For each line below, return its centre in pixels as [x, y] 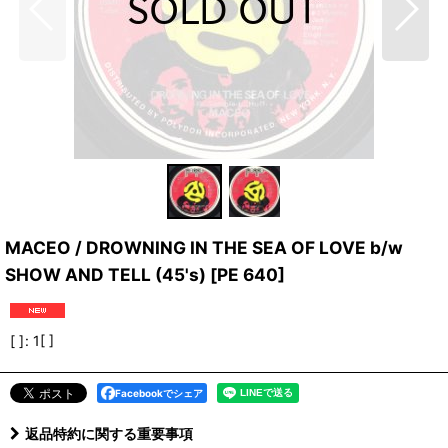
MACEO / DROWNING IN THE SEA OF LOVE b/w [204, 247]
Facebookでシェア [159, 393]
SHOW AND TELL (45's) [107, 274]
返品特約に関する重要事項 [109, 433]
